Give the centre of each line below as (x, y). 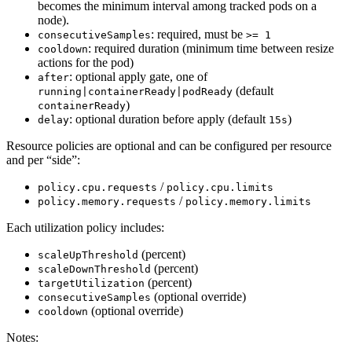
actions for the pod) (86, 62)
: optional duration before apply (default (169, 119)
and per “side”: (43, 159)
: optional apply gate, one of (138, 76)
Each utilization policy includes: (85, 227)
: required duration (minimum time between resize (211, 48)
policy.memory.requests (107, 201)
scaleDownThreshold (94, 269)
